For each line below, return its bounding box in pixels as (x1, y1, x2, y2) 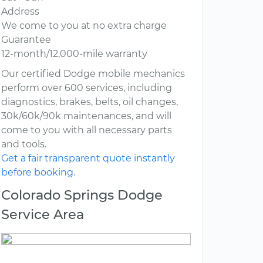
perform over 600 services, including (1, 82, 172, 94)
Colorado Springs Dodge (1, 187, 163, 204)
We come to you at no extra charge (1, 20, 167, 32)
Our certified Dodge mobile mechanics (1, 68, 185, 80)
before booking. (1, 167, 75, 178)
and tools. (1, 139, 46, 150)
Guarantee (1, 34, 51, 46)
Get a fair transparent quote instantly (1, 153, 175, 164)
